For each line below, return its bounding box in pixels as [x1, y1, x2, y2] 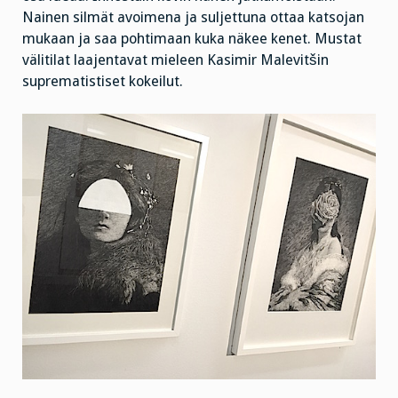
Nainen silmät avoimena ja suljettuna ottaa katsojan [22, 8, 364, 26]
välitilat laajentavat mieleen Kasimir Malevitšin [22, 51, 329, 68]
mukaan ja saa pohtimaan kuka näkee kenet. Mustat [22, 29, 362, 47]
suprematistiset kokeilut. [22, 72, 183, 90]
